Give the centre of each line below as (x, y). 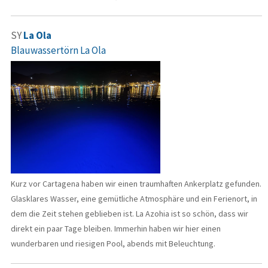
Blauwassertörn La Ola (58, 51)
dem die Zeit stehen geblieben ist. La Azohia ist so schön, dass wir (130, 213)
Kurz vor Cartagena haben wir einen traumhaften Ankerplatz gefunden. (136, 183)
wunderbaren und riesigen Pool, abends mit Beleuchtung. (113, 243)
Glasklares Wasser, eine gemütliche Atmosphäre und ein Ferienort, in (134, 198)
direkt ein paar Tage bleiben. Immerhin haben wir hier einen (116, 228)
